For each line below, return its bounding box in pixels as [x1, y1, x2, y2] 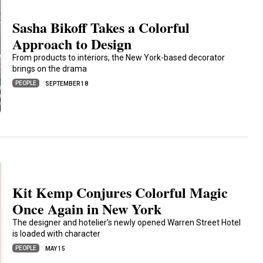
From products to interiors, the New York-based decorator [12, 53, 225, 62]
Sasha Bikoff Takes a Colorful [12, 17, 190, 38]
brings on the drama [12, 64, 87, 73]
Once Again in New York [12, 198, 162, 219]
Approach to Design [12, 33, 132, 54]
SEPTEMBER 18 [45, 80, 89, 87]
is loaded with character [12, 229, 101, 238]
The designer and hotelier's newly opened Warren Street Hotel [12, 218, 241, 227]
